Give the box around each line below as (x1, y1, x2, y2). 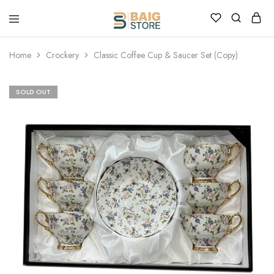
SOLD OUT (16, 87, 51, 97)
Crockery (46, 49, 79, 61)
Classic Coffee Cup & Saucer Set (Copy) (94, 49, 238, 61)
